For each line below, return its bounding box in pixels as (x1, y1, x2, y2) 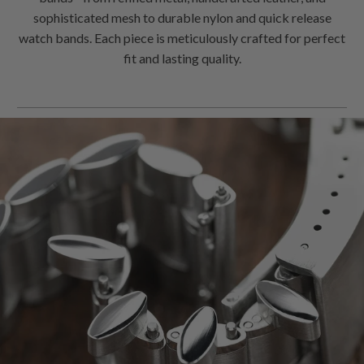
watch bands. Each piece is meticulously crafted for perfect (19, 44, 345, 60)
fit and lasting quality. (123, 64, 241, 80)
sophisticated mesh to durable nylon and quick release (32, 24, 331, 40)
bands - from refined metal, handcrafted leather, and (38, 3, 326, 19)
